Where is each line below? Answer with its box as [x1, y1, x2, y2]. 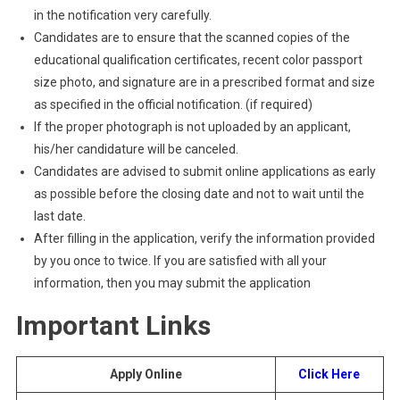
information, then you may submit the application [33, 276, 311, 290]
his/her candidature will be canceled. [33, 142, 238, 156]
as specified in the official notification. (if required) [33, 97, 312, 112]
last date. [33, 209, 86, 223]
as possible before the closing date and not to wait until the [33, 187, 364, 201]
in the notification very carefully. [33, 8, 212, 22]
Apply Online [109, 367, 182, 381]
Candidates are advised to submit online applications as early [33, 164, 376, 179]
